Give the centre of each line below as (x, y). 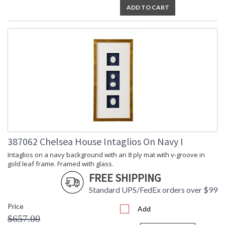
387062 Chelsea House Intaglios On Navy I (95, 142)
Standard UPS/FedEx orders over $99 (153, 190)
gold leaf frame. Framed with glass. (61, 164)
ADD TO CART (148, 8)
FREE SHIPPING (125, 178)
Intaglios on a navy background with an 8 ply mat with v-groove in (106, 155)
